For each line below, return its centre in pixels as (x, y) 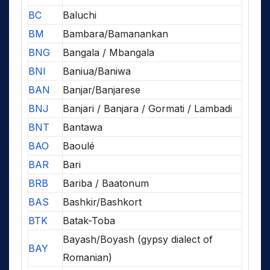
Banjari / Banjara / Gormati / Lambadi (147, 109)
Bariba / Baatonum (106, 184)
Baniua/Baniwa (97, 71)
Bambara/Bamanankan (115, 34)
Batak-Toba (89, 221)
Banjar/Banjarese (102, 90)
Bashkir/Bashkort (102, 202)
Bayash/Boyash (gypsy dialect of (138, 240)
